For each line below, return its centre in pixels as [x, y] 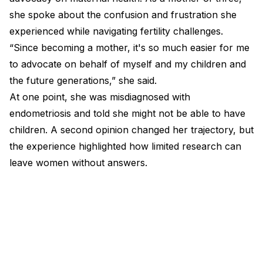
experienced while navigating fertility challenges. [116, 31]
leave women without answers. [78, 162]
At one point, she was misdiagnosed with [100, 97]
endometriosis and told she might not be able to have [127, 113]
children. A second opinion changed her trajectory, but [131, 129]
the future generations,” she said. [83, 80]
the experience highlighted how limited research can [125, 146]
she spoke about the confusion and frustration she [123, 14]
